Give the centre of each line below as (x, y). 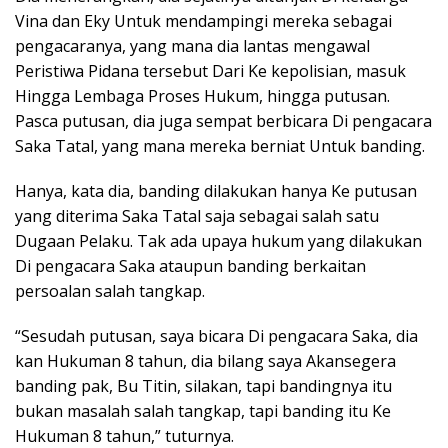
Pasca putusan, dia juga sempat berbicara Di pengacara (223, 121)
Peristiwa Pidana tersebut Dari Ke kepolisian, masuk (210, 71)
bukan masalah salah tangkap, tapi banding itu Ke (203, 411)
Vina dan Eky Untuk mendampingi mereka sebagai (203, 21)
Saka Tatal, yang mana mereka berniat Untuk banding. (220, 146)
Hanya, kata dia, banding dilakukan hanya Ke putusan (216, 191)
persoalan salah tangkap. (110, 291)
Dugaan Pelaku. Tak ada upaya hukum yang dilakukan (218, 241)
